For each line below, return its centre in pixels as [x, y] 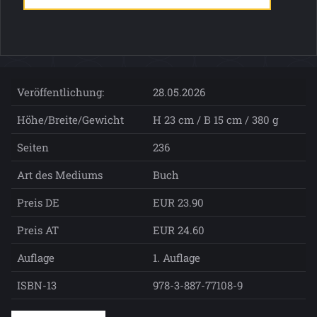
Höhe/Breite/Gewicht [70, 120]
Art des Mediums [60, 175]
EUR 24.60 [179, 230]
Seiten [33, 148]
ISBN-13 [37, 286]
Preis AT [38, 230]
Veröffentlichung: [60, 92]
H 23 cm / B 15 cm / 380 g [215, 120]
